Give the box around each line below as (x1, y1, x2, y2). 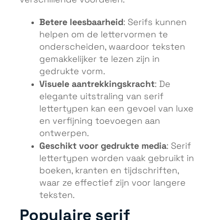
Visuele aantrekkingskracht (39, 79, 155, 90)
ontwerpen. (39, 129, 89, 138)
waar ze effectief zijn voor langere (39, 179, 186, 188)
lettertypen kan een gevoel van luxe (39, 105, 193, 114)
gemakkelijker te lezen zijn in (39, 55, 160, 64)
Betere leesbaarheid (39, 17, 123, 28)
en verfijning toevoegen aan (39, 117, 160, 126)
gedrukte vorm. (39, 67, 105, 77)
